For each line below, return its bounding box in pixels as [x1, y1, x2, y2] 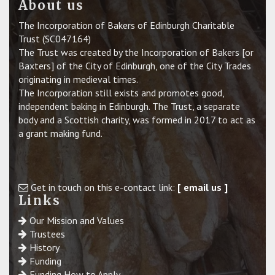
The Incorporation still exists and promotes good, [18, 87, 224, 99]
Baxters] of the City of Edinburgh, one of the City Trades [18, 60, 251, 72]
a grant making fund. [18, 127, 103, 140]
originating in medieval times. [18, 73, 138, 86]
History [29, 241, 60, 254]
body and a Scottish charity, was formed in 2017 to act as [18, 114, 255, 126]
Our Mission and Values [29, 214, 124, 227]
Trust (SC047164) [18, 33, 91, 45]
